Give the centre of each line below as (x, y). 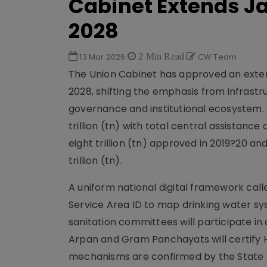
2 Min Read (160, 56)
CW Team (216, 57)
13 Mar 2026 (103, 57)
